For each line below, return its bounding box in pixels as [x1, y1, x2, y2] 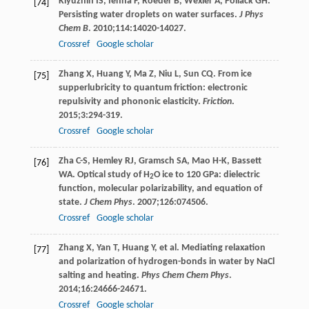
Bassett [231, 155, 261, 166]
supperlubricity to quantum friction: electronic [58, 82, 248, 93]
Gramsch [138, 155, 175, 166]
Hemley [92, 155, 123, 166]
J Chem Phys [83, 197, 132, 208]
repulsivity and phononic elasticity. [58, 96, 203, 107]
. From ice [212, 68, 252, 79]
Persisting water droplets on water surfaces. [58, 9, 239, 20]
